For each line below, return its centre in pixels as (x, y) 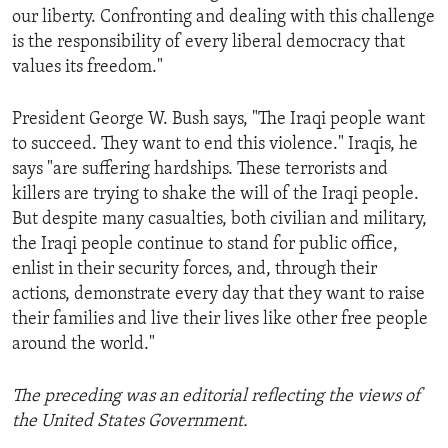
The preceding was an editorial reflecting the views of (216, 396)
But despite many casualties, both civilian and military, (219, 219)
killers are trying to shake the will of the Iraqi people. (215, 194)
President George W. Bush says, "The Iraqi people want (218, 119)
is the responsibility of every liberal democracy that (208, 42)
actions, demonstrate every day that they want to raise (218, 294)
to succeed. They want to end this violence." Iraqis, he (215, 144)
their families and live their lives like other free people (220, 319)
